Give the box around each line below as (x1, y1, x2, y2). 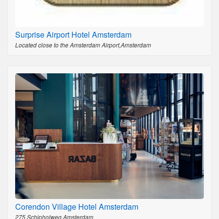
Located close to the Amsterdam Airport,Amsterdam (15, 40, 151, 49)
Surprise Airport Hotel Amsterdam (15, 28, 131, 40)
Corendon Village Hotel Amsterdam (15, 200, 138, 212)
